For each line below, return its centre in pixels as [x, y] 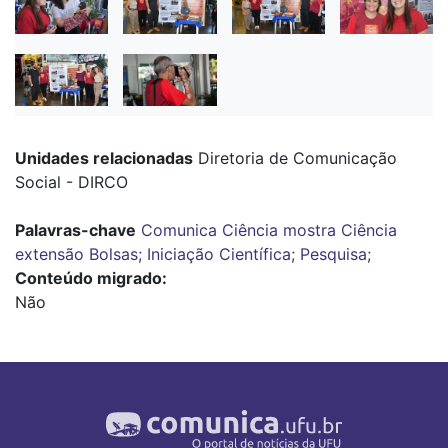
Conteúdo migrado [88, 277]
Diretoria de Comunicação [295, 157]
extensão [49, 253]
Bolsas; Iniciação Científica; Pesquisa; [230, 253]
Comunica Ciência [209, 229]
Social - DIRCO [71, 181]
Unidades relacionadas [104, 157]
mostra [309, 229]
